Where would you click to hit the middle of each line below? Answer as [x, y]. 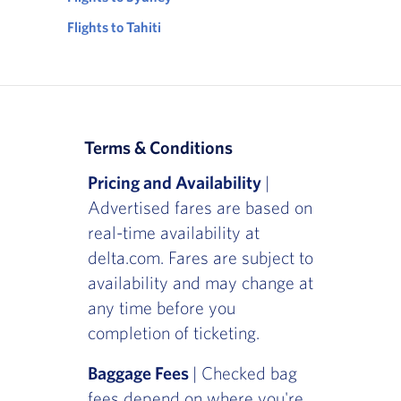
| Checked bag [244, 373]
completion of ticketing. [173, 333]
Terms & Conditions [160, 148]
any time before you [161, 308]
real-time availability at [173, 233]
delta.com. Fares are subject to [200, 258]
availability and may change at [200, 283]
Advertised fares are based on [200, 208]
